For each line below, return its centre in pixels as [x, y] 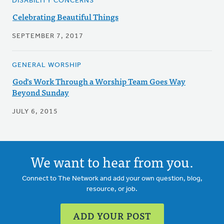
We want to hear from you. [112, 162]
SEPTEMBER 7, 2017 [48, 36]
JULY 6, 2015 [35, 112]
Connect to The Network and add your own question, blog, [112, 179]
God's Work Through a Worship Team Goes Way [99, 81]
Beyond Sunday [40, 92]
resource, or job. [112, 189]
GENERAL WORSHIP [47, 65]
